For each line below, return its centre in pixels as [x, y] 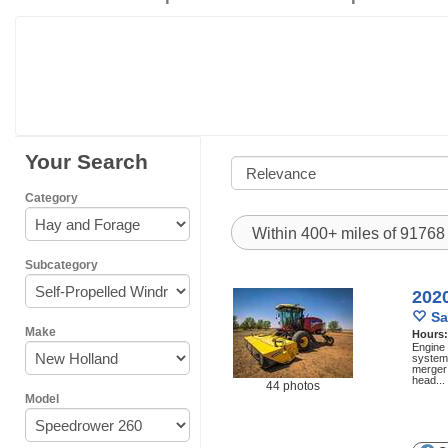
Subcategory [61, 265]
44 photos [293, 386]
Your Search [86, 161]
